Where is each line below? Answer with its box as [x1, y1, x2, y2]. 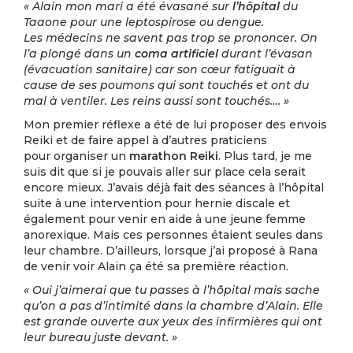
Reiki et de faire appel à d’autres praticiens [24, 133, 267, 147]
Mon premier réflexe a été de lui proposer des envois [24, 117, 327, 132]
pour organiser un [24, 149, 129, 163]
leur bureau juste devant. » [24, 330, 177, 344]
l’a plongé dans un [24, 46, 135, 61]
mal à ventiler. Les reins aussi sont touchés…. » [24, 94, 289, 108]
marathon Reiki [129, 149, 218, 163]
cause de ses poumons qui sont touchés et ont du [24, 78, 309, 92]
